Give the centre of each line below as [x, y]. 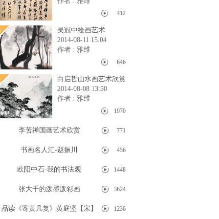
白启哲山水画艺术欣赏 [91, 79]
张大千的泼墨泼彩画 [49, 189]
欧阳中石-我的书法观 [49, 169]
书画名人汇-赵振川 [49, 150]
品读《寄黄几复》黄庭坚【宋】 [49, 208]
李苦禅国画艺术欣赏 [49, 130]
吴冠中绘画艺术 [81, 30]
